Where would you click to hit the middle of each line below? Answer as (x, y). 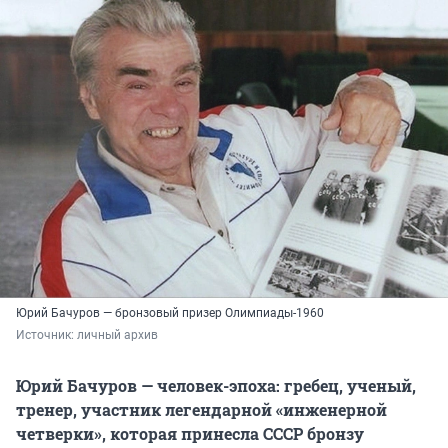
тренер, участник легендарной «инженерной (201, 409)
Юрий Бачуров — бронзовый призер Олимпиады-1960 (170, 312)
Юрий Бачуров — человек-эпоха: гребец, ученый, (216, 385)
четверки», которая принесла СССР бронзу (190, 433)
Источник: (46, 334)
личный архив (117, 334)
